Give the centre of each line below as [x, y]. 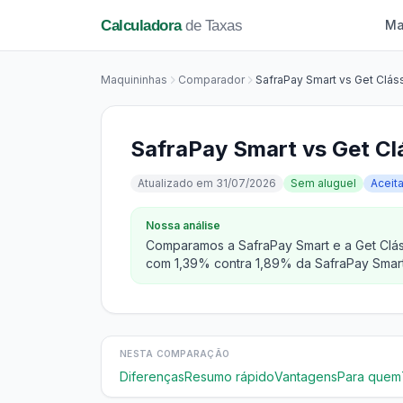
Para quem [369, 376]
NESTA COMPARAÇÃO [175, 354]
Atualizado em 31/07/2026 [207, 183]
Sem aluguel [323, 183]
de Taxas [211, 25]
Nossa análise [183, 225]
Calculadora [141, 25]
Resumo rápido [229, 376]
